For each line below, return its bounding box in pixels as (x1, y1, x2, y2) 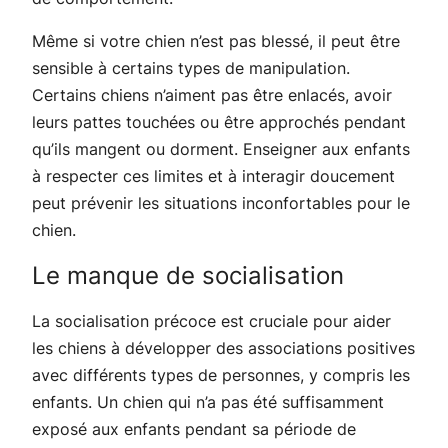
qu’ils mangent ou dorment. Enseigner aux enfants (32, 138, 410, 159)
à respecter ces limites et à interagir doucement (32, 165, 395, 186)
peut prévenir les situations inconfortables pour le (32, 192, 410, 213)
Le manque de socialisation (32, 260, 344, 290)
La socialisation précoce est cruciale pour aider (32, 310, 391, 331)
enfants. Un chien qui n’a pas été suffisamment (32, 391, 384, 412)
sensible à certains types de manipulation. (32, 57, 350, 78)
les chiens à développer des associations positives (32, 337, 415, 358)
